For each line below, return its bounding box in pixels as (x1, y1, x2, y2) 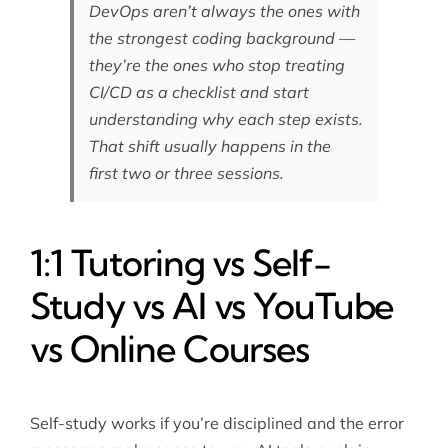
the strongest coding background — (88, 28, 355, 49)
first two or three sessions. (88, 163, 284, 184)
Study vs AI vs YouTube (29, 283, 394, 328)
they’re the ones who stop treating (88, 55, 345, 76)
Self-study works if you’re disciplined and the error (29, 413, 404, 434)
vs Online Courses (29, 326, 309, 371)
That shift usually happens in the (88, 136, 331, 157)
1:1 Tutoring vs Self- (29, 240, 331, 285)
